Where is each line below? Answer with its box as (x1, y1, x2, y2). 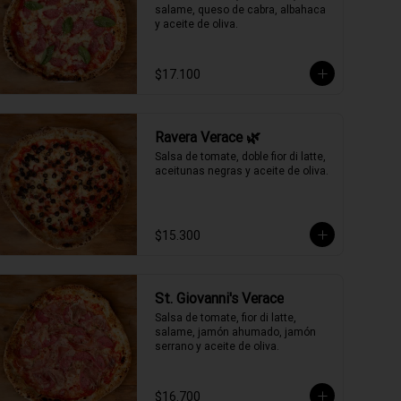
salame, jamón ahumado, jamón (155, 325, 316, 338)
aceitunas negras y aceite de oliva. (155, 164, 328, 177)
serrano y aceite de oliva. (155, 339, 279, 353)
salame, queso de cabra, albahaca (155, 3, 326, 16)
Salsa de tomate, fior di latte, (155, 311, 296, 324)
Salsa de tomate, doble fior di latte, (155, 149, 326, 163)
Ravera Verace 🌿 (155, 128, 260, 146)
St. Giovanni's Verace (155, 289, 284, 307)
